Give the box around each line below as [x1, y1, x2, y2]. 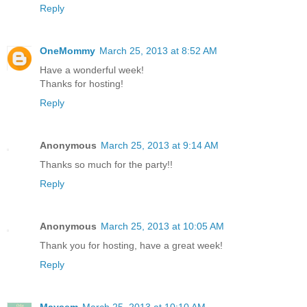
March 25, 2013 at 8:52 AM [99, 45, 217, 56]
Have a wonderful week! [40, 64, 144, 75]
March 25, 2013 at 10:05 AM [101, 220, 224, 232]
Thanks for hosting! [40, 77, 123, 89]
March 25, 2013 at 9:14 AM [101, 139, 219, 151]
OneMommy [40, 45, 95, 56]
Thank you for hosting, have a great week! [40, 239, 223, 251]
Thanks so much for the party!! [40, 158, 173, 170]
